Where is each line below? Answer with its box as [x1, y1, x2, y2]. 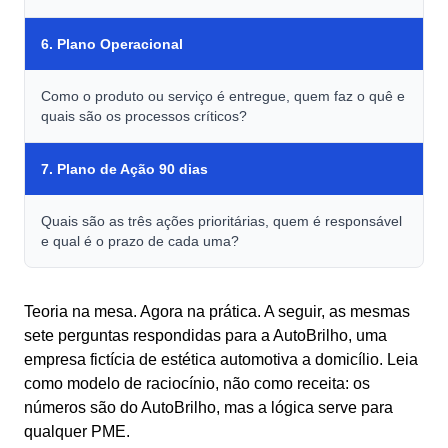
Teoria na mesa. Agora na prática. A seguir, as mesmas [24, 303, 410, 320]
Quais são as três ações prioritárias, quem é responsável [41, 213, 402, 229]
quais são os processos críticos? [41, 108, 247, 124]
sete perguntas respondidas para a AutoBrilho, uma [24, 327, 387, 344]
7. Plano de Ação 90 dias [41, 161, 208, 177]
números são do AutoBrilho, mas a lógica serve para [24, 399, 393, 416]
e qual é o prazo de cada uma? [41, 233, 239, 249]
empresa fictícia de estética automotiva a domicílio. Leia [24, 351, 418, 368]
